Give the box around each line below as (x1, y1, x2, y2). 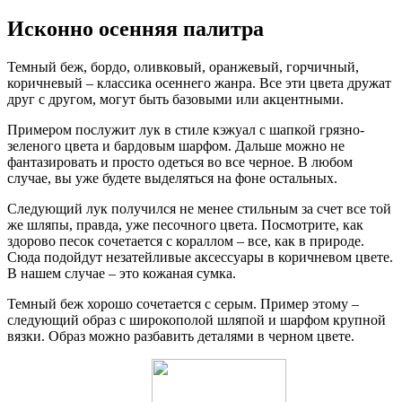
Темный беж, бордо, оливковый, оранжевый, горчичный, (7, 59, 359, 75)
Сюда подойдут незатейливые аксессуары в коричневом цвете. (7, 249, 393, 266)
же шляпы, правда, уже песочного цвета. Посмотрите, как (7, 217, 363, 233)
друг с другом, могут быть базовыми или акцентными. (7, 92, 344, 108)
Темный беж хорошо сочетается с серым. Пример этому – (7, 296, 359, 312)
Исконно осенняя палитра (7, 17, 264, 41)
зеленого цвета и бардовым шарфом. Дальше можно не (7, 138, 345, 154)
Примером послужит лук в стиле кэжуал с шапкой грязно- (7, 122, 364, 138)
